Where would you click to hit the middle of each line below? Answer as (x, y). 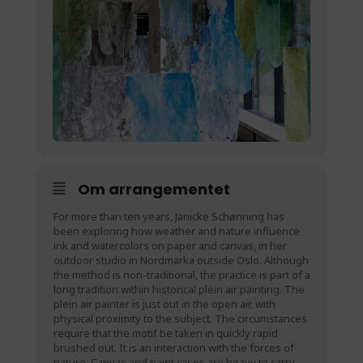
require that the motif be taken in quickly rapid (165, 333)
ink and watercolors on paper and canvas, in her (170, 246)
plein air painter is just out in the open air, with (164, 304)
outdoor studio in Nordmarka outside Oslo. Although (181, 261)
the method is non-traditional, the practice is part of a (181, 275)
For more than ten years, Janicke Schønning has (169, 217)
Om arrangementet (154, 190)
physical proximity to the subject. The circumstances (180, 319)
